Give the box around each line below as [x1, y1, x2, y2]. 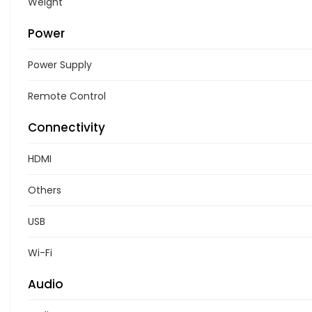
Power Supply [28, 57, 92, 72]
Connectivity [28, 118, 105, 136]
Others [28, 182, 61, 197]
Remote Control [28, 88, 106, 103]
